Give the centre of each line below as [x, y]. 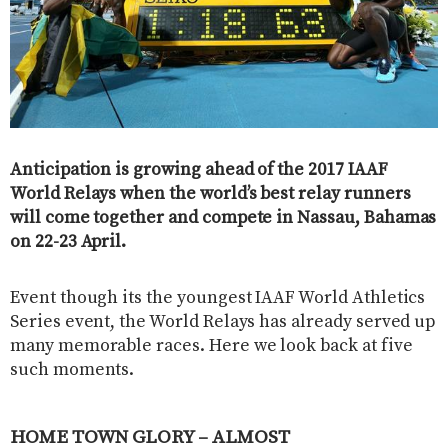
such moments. [72, 370]
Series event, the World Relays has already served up [223, 322]
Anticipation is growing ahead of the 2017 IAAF [199, 170]
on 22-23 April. [68, 242]
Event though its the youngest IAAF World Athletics [218, 298]
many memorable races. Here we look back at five [211, 346]
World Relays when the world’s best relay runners [210, 194]
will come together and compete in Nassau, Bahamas [223, 218]
